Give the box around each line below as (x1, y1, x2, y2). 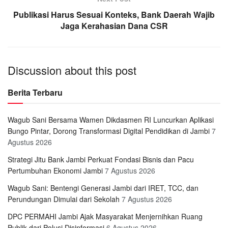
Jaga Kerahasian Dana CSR (60, 19, 168, 32)
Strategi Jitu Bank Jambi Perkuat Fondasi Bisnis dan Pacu (8, 154, 194, 164)
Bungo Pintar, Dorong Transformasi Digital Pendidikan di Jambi (8, 125, 210, 136)
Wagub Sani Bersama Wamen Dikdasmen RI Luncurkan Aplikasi (8, 114, 214, 125)
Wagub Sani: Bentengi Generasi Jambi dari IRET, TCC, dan (8, 182, 198, 193)
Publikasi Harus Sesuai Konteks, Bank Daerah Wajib (13, 8, 215, 20)
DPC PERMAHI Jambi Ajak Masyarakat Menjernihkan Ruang (8, 211, 203, 221)
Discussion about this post (8, 62, 136, 78)
